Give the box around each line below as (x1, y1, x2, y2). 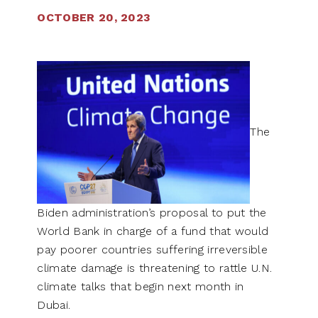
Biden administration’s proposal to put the (37, 206, 267, 219)
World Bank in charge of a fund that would (37, 224, 269, 238)
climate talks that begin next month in (37, 280, 244, 293)
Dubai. (37, 298, 71, 312)
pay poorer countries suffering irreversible (37, 243, 268, 256)
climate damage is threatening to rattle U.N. (37, 261, 273, 275)
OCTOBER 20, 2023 (37, 11, 151, 24)
